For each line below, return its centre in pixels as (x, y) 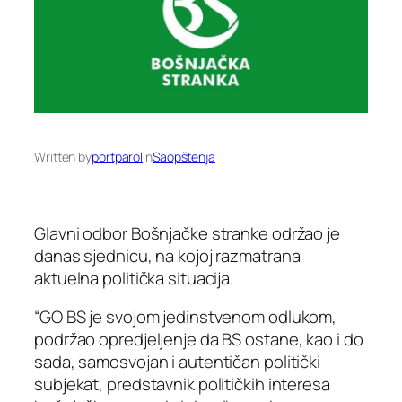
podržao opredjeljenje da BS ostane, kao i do (199, 340)
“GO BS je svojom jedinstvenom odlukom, (186, 317)
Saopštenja (184, 156)
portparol (118, 156)
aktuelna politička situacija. (134, 278)
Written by (63, 156)
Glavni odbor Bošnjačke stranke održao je (187, 233)
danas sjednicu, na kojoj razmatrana (167, 255)
